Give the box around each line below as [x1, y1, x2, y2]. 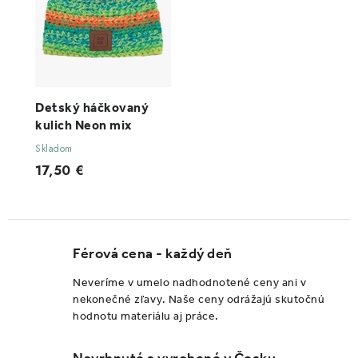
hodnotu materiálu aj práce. [73, 309, 219, 324]
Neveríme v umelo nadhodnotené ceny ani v [73, 276, 306, 290]
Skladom [35, 141, 73, 157]
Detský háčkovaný [35, 100, 149, 116]
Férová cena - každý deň [73, 245, 233, 263]
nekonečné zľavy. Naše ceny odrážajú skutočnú [73, 292, 324, 307]
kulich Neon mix [35, 117, 132, 133]
